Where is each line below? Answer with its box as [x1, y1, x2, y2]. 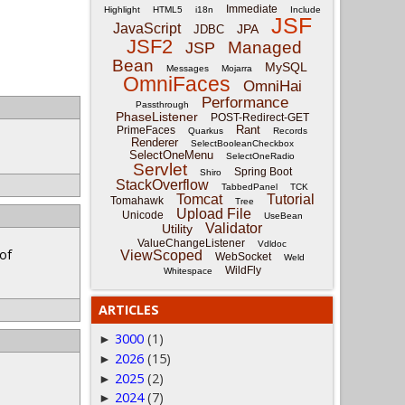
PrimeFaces [117, 124, 175, 137]
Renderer [130, 136, 178, 149]
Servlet [132, 160, 187, 179]
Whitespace [163, 266, 212, 276]
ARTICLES [99, 301, 159, 319]
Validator [205, 221, 262, 236]
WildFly [224, 264, 261, 277]
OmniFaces [122, 72, 231, 96]
